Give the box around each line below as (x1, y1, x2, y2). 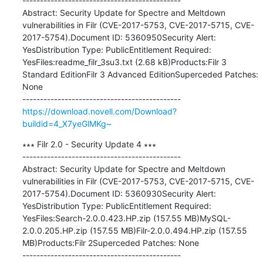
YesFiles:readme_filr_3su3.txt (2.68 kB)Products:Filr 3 (22, 56, 227, 67)
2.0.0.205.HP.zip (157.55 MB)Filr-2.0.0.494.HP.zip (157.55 (22, 225, 247, 235)
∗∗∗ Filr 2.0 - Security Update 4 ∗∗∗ (22, 139, 156, 149)
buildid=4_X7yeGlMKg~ (22, 118, 112, 129)
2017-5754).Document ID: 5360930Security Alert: (22, 188, 216, 198)
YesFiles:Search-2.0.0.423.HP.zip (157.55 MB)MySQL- (22, 213, 231, 223)
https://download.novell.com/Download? (22, 106, 177, 116)
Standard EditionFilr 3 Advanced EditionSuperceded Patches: (22, 69, 258, 79)
